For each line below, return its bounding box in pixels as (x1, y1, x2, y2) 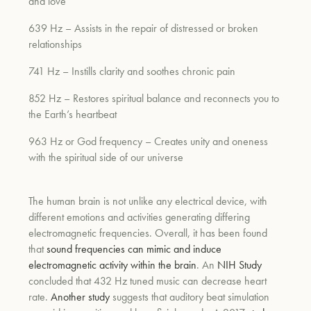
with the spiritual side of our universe (28, 149, 184, 165)
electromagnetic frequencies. (28, 225, 155, 240)
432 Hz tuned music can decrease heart (94, 273, 267, 288)
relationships (28, 36, 83, 51)
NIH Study (217, 257, 262, 272)
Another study (51, 289, 110, 304)
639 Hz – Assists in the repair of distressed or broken (28, 20, 259, 35)
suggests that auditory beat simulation (110, 289, 270, 304)
